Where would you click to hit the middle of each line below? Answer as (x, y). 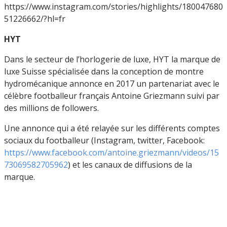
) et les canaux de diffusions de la (130, 164)
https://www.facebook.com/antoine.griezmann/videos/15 (111, 152)
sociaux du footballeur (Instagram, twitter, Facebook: (104, 140)
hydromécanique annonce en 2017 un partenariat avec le (112, 83)
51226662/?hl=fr (35, 18)
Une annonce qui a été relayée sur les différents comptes (112, 128)
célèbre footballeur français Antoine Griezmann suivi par (112, 96)
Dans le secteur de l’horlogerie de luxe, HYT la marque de (112, 59)
